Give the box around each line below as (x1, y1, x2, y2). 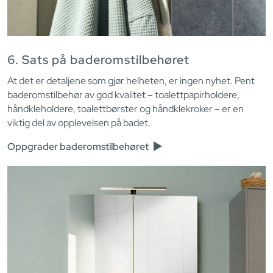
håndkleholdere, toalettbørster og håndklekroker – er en (7, 102, 244, 116)
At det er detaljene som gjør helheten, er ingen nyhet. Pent (7, 74, 255, 88)
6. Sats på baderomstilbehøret (7, 52, 190, 68)
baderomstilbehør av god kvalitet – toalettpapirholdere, (7, 88, 239, 102)
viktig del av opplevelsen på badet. (7, 116, 151, 130)
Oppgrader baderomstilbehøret (7, 140, 151, 154)
